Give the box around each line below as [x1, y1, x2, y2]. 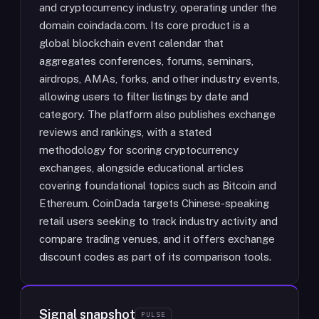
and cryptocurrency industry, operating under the [39, 1, 277, 14]
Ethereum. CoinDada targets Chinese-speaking [39, 197, 269, 209]
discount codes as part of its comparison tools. [39, 251, 271, 263]
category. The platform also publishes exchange [39, 108, 276, 120]
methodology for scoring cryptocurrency [39, 144, 239, 156]
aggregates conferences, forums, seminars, [39, 55, 253, 67]
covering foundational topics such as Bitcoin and [39, 179, 276, 192]
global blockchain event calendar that [39, 37, 224, 49]
